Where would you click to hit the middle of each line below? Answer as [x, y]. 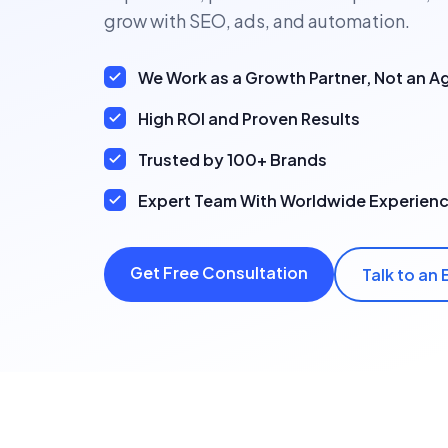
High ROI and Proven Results [249, 118]
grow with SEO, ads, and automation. [257, 20]
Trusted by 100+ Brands [232, 159]
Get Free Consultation [219, 272]
